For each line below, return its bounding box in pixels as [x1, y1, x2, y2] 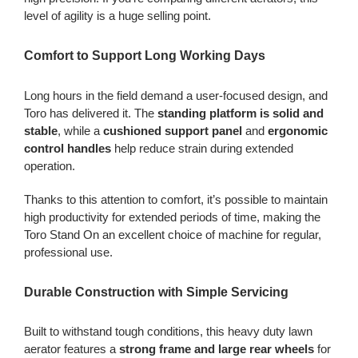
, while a [57, 123, 103, 137]
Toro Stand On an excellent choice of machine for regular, [23, 227, 321, 241]
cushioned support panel [102, 123, 242, 137]
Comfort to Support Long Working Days [23, 49, 265, 63]
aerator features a [23, 342, 119, 356]
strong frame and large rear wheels [118, 342, 314, 356]
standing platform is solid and [157, 105, 324, 120]
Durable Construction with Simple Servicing [23, 284, 288, 299]
